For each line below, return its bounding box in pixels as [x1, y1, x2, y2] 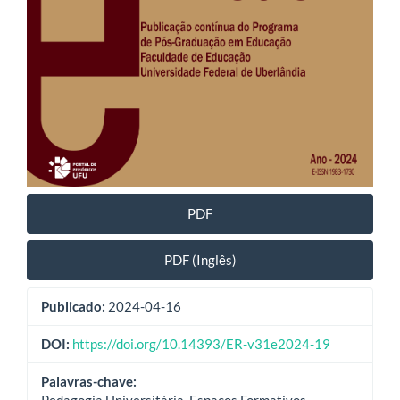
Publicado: [41, 297, 105, 314]
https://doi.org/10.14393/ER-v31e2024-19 [72, 335, 330, 352]
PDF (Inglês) [163, 252, 237, 269]
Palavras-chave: [41, 372, 137, 389]
